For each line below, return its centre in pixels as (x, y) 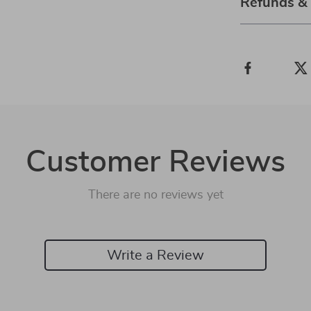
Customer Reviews (155, 162)
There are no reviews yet (155, 195)
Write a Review (155, 255)
